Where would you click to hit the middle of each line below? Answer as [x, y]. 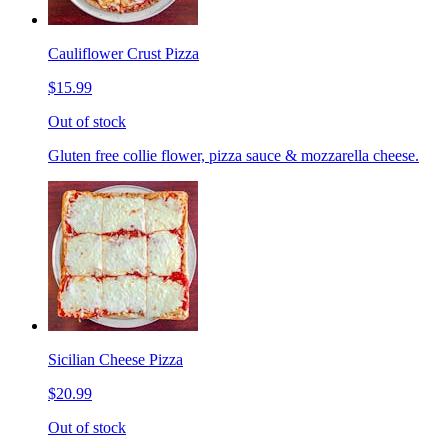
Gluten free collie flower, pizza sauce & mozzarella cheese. [233, 155]
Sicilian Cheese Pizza [115, 359]
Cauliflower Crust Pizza [123, 53]
